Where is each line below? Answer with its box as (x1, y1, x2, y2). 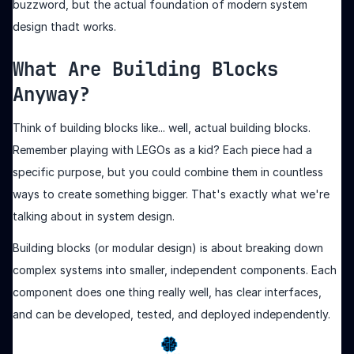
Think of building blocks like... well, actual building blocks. (13, 121, 311, 134)
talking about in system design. (13, 209, 175, 223)
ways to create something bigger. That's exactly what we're (13, 187, 330, 201)
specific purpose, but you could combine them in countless (13, 165, 323, 179)
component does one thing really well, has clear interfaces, (13, 285, 322, 299)
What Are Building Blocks (13, 57, 278, 81)
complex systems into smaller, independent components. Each (13, 263, 337, 277)
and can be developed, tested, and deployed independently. (13, 307, 330, 321)
